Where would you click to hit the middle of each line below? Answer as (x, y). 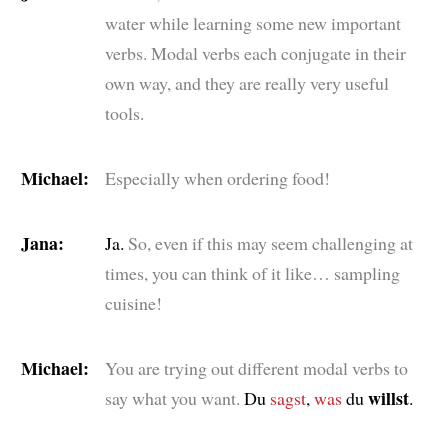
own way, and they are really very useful (246, 82)
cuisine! (133, 302)
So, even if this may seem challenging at (270, 242)
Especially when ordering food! (217, 177)
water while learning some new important (252, 22)
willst (388, 397)
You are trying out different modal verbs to (256, 367)
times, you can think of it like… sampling (252, 272)
